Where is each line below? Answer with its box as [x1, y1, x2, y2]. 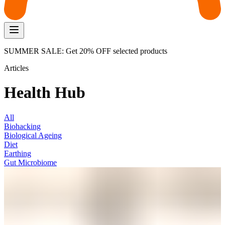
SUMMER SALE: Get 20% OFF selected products [4, 47, 167, 55]
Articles [4, 64, 29, 72]
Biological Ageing [4, 131, 62, 140]
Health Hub [4, 83, 85, 102]
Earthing [4, 149, 31, 158]
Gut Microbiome [4, 158, 57, 167]
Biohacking [4, 122, 41, 131]
